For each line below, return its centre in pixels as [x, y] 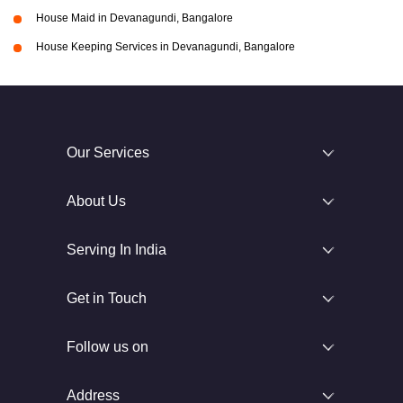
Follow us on [107, 346]
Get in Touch [107, 298]
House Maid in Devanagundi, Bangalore [134, 18]
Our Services [108, 152]
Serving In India [116, 249]
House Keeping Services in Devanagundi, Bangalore [166, 46]
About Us [96, 201]
